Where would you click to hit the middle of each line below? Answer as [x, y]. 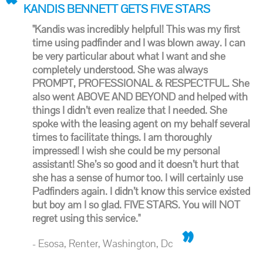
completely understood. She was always [120, 70]
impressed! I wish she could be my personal [126, 151]
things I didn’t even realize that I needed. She [130, 110]
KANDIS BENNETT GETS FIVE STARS [117, 9]
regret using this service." [86, 218]
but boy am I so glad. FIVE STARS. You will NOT [136, 205]
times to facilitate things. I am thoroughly [122, 137]
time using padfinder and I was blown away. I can [139, 43]
